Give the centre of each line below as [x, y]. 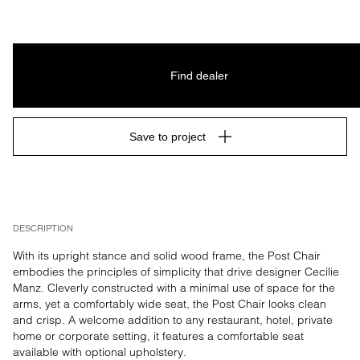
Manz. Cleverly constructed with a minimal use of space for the [174, 288]
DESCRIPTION [43, 228]
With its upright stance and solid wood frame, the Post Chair [167, 256]
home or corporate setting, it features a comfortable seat [158, 336]
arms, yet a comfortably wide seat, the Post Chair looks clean [170, 304]
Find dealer [199, 76]
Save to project [167, 137]
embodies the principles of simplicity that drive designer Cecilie [176, 272]
